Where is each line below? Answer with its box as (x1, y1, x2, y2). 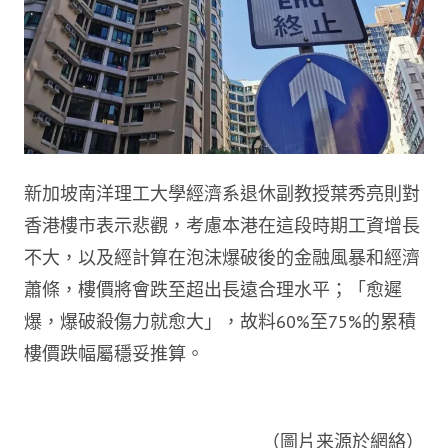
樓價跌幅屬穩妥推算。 (24, 342, 204, 366)
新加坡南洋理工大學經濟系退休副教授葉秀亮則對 (24, 182, 420, 206)
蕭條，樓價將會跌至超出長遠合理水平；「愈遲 (24, 278, 402, 302)
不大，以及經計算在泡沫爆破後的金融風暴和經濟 (24, 246, 420, 270)
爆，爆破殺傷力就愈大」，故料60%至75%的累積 (24, 310, 416, 334)
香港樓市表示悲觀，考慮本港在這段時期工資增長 (24, 214, 420, 238)
